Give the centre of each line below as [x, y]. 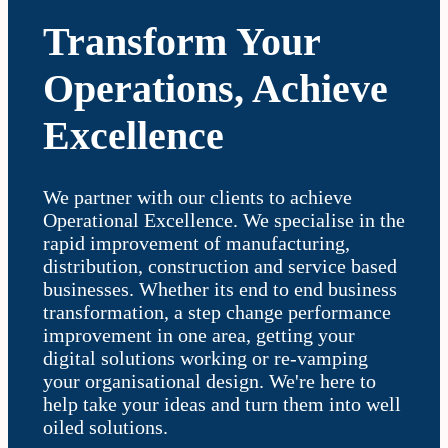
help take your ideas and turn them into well [222, 403]
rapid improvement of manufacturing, [196, 242]
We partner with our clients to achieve [197, 196]
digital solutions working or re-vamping [205, 357]
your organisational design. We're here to [209, 380]
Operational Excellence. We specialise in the [224, 219]
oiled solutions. [105, 426]
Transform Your [181, 41]
